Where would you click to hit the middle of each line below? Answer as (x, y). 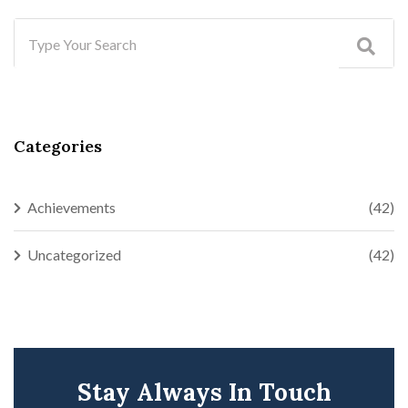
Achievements (71, 208)
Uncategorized (74, 255)
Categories (58, 147)
